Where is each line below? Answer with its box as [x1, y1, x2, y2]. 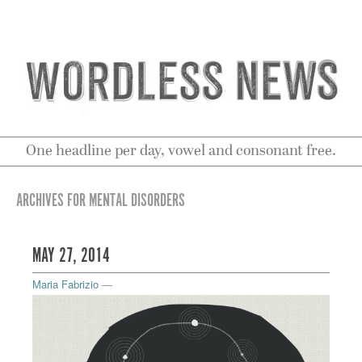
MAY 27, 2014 [32, 244, 110, 270]
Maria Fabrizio [32, 276, 99, 293]
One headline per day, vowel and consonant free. [26, 143, 336, 161]
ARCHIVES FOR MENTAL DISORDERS [16, 189, 185, 213]
